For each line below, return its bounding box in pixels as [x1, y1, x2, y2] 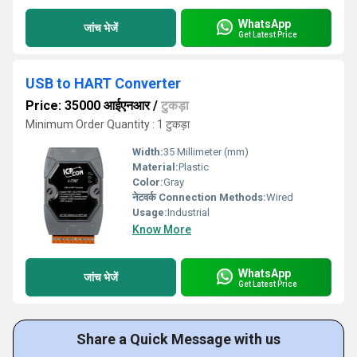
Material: [132, 161, 178, 173]
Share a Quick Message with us [76, 331, 280, 347]
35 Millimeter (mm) [163, 146, 249, 158]
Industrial [167, 206, 210, 218]
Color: [132, 176, 163, 188]
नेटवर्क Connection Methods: [132, 191, 266, 203]
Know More [132, 223, 191, 236]
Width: [132, 146, 163, 158]
